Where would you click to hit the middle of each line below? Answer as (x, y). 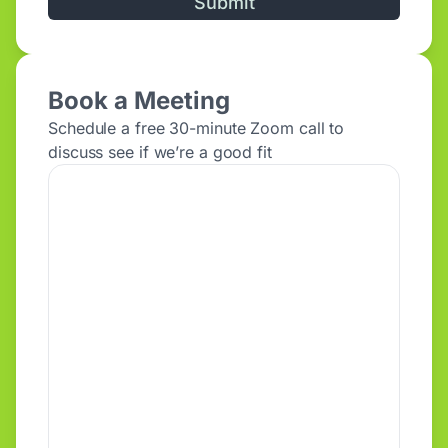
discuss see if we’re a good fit (160, 152)
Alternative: (86, 38)
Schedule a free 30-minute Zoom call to (196, 128)
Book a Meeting (139, 101)
